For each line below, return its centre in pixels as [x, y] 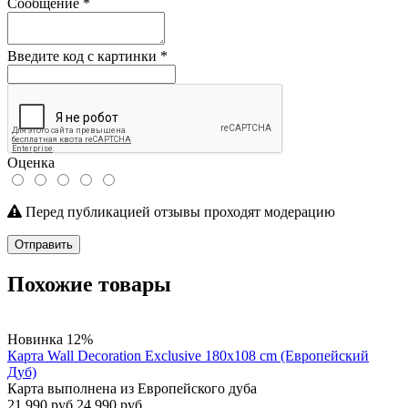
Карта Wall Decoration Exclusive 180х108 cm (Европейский [188, 355]
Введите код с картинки [84, 56]
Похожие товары [89, 284]
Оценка [31, 162]
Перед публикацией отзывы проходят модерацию [178, 211]
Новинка [35, 339]
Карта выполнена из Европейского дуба [132, 388]
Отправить [44, 244]
